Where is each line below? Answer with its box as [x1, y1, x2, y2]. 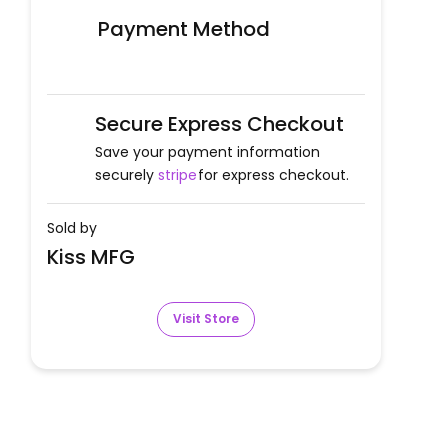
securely [94, 164, 154, 185]
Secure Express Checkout [94, 109, 344, 138]
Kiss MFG [46, 242, 135, 271]
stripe [157, 164, 197, 185]
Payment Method [97, 14, 270, 43]
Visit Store [172, 310, 239, 328]
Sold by [46, 217, 97, 238]
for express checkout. [198, 164, 350, 185]
